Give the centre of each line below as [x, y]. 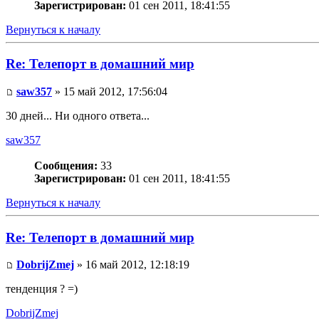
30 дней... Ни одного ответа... [78, 116]
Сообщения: [66, 166]
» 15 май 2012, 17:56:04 [110, 92]
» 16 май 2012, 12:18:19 [132, 265]
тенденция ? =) [42, 289]
